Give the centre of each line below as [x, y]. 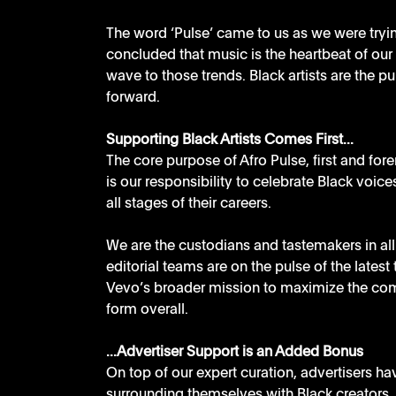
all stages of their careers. [190, 205]
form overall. [147, 311]
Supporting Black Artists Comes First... [230, 141]
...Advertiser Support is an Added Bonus [235, 353]
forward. [135, 99]
